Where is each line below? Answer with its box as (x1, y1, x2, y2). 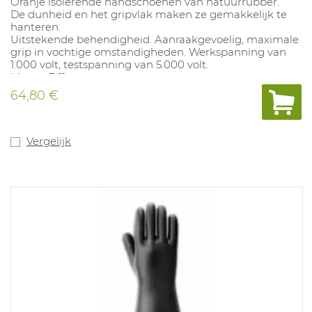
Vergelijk (26, 134, 71, 148)
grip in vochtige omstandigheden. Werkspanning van (10, 45, 286, 58)
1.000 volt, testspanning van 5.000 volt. (10, 57, 208, 71)
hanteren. (10, 19, 61, 33)
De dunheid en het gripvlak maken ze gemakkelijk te (10, 7, 287, 21)
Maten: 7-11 (10, 70, 65, 84)
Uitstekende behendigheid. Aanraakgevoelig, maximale (10, 32, 299, 46)
